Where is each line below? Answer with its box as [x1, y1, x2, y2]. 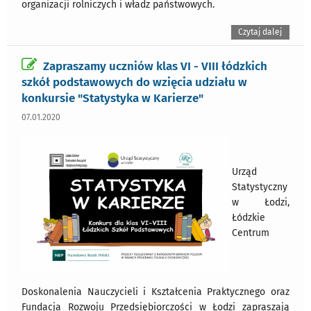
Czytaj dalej [238, 26, 283, 37]
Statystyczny [232, 181, 287, 194]
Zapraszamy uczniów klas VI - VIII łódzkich [43, 59, 267, 74]
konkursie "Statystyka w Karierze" [22, 91, 203, 106]
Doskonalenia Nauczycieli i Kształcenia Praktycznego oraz [22, 286, 289, 299]
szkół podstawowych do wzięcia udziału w [22, 75, 247, 90]
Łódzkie [232, 212, 265, 224]
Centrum [232, 227, 269, 239]
